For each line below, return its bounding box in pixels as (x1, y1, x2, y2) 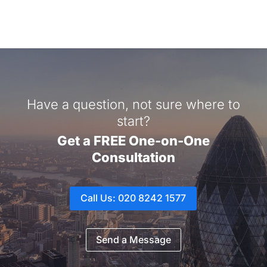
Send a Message (95, 234, 171, 246)
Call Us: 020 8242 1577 (80, 192, 187, 204)
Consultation (91, 149, 175, 165)
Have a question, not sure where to (26, 96, 240, 112)
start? (116, 113, 150, 129)
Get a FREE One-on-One (57, 132, 210, 148)
